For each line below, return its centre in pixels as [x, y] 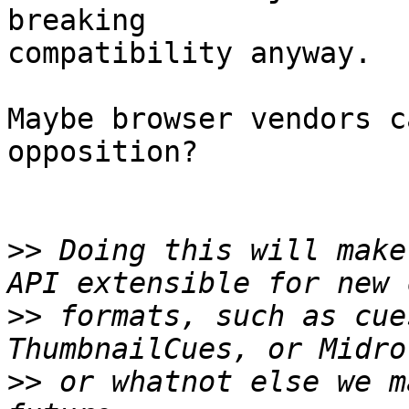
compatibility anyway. [189, 53]
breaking [77, 21]
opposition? [103, 152]
